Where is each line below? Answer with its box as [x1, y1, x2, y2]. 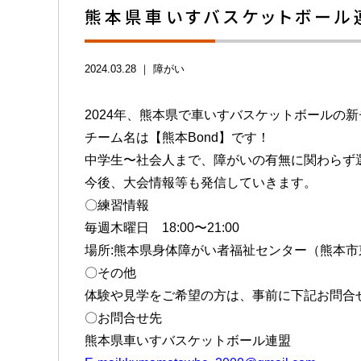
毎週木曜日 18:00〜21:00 [85, 221, 239, 235]
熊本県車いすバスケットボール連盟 [85, 334, 291, 348]
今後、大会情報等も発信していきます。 [85, 176, 317, 190]
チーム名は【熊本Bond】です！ [85, 131, 270, 145]
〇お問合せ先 [85, 311, 162, 326]
